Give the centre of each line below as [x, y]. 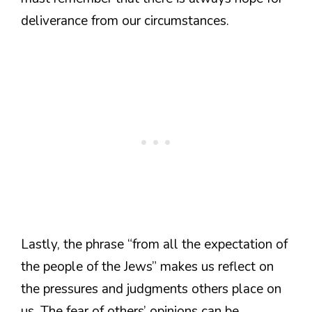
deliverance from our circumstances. [125, 21]
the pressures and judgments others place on [151, 289]
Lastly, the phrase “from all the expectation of [154, 244]
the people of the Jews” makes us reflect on [147, 266]
